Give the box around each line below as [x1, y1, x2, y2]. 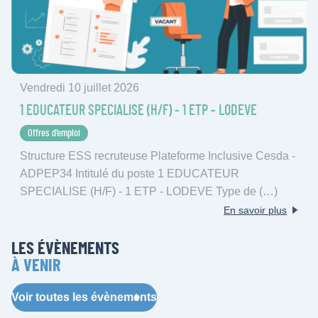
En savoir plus [224, 204, 287, 216]
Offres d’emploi [27, 128, 80, 139]
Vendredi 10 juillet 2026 [20, 82, 139, 94]
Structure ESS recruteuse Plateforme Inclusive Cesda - [20, 149, 295, 162]
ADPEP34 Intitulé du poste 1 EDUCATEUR [20, 167, 239, 180]
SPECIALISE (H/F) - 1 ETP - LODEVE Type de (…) [20, 185, 278, 197]
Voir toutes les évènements [11, 290, 157, 303]
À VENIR [11, 257, 60, 275]
